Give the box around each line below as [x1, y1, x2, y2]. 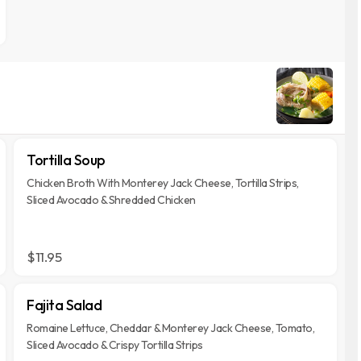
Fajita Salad [27, 296, 102, 314]
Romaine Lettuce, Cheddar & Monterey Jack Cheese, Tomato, [27, 321, 315, 335]
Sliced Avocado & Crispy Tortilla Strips [27, 338, 203, 352]
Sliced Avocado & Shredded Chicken [27, 193, 196, 207]
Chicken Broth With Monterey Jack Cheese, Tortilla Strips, [27, 176, 299, 190]
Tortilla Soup [27, 151, 106, 169]
